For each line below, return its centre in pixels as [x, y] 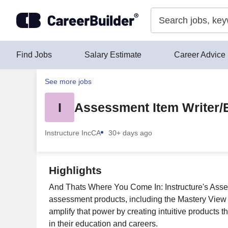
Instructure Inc [68, 133]
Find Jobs [34, 55]
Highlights [75, 170]
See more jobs [68, 81]
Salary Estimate [113, 55]
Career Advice [200, 55]
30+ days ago [130, 133]
